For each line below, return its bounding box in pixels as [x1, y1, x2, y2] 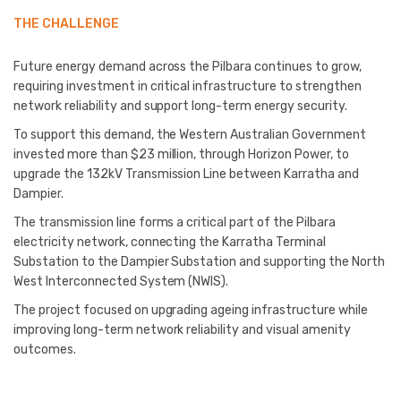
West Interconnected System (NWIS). [13, 273, 229, 289]
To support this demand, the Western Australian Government [13, 126, 366, 142]
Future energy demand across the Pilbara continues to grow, [13, 58, 362, 74]
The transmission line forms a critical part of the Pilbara [13, 214, 336, 230]
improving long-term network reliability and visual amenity [13, 321, 351, 337]
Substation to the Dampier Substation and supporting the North [13, 253, 385, 269]
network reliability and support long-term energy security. [13, 98, 347, 114]
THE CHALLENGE [13, 15, 119, 31]
